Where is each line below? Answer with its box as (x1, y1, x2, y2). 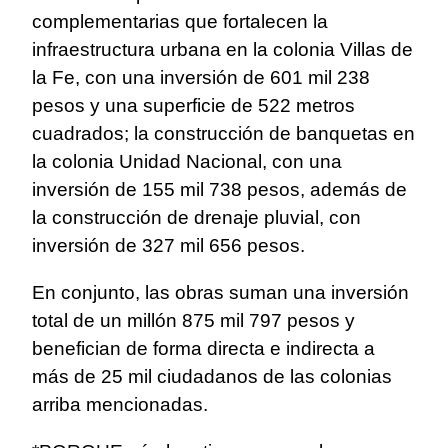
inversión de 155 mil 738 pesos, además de (32, 179, 407, 201)
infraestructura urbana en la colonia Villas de (32, 39, 413, 61)
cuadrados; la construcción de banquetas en (32, 123, 415, 145)
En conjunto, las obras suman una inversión (32, 282, 409, 304)
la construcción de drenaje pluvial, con (32, 207, 361, 229)
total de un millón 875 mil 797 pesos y (32, 310, 355, 332)
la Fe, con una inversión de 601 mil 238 (32, 67, 370, 89)
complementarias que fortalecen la (32, 11, 328, 33)
